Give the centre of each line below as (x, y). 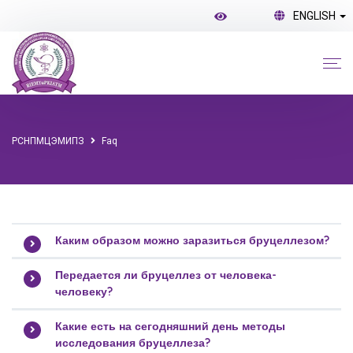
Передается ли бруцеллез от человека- (166, 275)
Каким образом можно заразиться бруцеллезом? (192, 240)
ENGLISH (315, 15)
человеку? (84, 292)
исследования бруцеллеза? (133, 343)
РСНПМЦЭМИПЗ (48, 141)
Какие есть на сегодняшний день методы (170, 326)
